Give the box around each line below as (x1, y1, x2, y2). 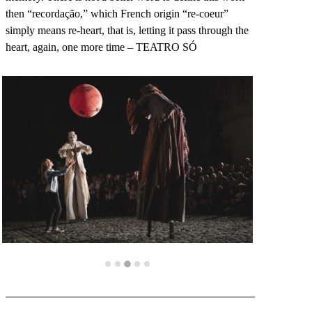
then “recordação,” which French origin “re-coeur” (6, 7, 228, 19)
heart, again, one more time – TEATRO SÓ (6, 40, 197, 53)
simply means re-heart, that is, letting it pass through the (6, 24, 249, 36)
